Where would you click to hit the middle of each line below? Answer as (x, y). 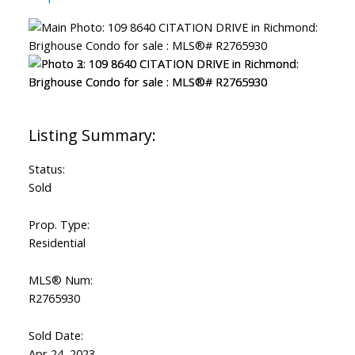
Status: (46, 169)
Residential (57, 243)
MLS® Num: (60, 280)
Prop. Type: (59, 225)
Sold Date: (55, 336)
